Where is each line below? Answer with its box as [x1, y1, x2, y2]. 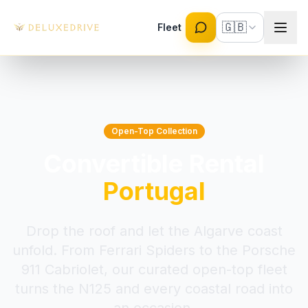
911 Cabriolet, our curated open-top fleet [21, 261, 287, 278]
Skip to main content [10, 6, 121, 20]
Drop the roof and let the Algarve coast [25, 223, 283, 239]
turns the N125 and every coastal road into [15, 280, 293, 297]
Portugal [102, 176, 206, 206]
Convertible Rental [43, 148, 265, 179]
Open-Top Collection [111, 126, 197, 136]
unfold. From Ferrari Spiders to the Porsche [12, 242, 296, 258]
